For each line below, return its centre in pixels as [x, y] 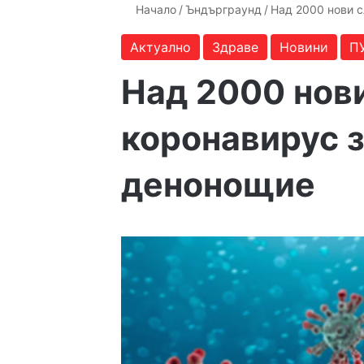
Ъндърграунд [224, 9]
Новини [304, 47]
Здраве [236, 47]
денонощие [219, 184]
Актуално [161, 47]
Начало [155, 9]
